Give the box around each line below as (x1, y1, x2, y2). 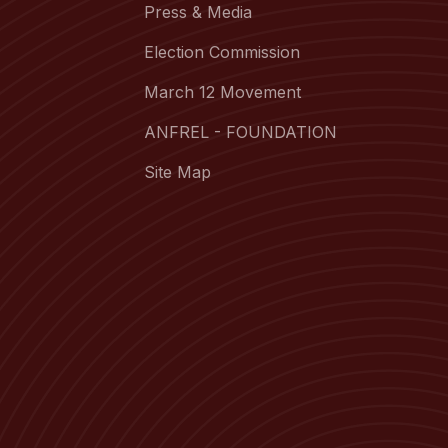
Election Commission (144, 42, 300, 62)
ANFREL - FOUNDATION (144, 122, 337, 142)
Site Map (144, 162, 211, 182)
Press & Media (144, 2, 252, 22)
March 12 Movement (144, 82, 301, 102)
